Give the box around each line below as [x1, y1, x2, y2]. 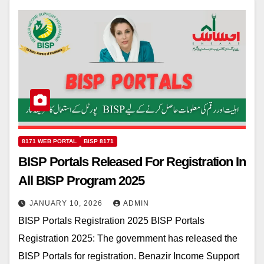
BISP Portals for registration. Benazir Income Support [18, 251, 239, 262]
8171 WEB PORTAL [22, 138, 77, 145]
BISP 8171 [84, 138, 114, 145]
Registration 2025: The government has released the [18, 233, 237, 244]
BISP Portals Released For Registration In [18, 154, 246, 170]
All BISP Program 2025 [18, 173, 144, 189]
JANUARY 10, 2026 [29, 199, 105, 208]
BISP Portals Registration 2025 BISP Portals [18, 216, 204, 226]
